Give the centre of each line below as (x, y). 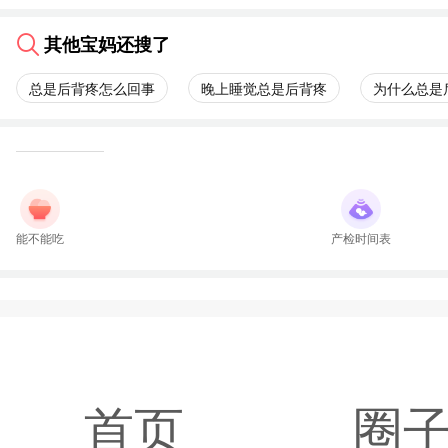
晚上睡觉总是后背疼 (264, 89)
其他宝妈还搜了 (107, 45)
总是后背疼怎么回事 (92, 89)
